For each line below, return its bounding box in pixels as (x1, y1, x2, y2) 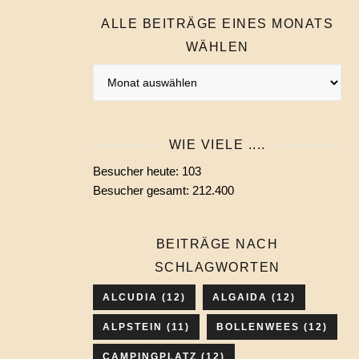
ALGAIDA (212, 292, 268, 303)
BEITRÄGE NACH (155, 237, 279, 251)
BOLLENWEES (216, 321, 300, 333)
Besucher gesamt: (93, 184, 192, 197)
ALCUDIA (103, 292, 158, 303)
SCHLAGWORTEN (154, 260, 280, 274)
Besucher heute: (93, 164, 182, 178)
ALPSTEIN (103, 321, 163, 333)
